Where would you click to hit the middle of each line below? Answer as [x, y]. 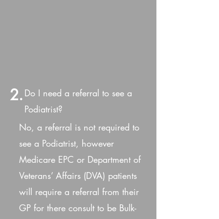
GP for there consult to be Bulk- [78, 208]
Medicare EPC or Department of [80, 159]
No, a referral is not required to [79, 127]
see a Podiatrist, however [66, 143]
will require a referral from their [79, 192]
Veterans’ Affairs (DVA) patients [78, 175]
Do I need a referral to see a [78, 93]
